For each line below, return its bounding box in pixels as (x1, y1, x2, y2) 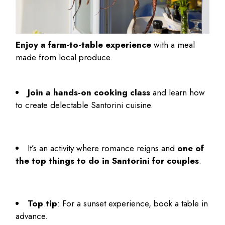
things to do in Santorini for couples (49, 154, 199, 167)
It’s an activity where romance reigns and (28, 142, 178, 154)
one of (177, 142, 204, 154)
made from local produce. (16, 51, 116, 64)
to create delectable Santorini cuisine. (16, 99, 154, 111)
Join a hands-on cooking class (28, 86, 151, 99)
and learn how (150, 86, 205, 99)
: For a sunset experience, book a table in (57, 197, 208, 210)
